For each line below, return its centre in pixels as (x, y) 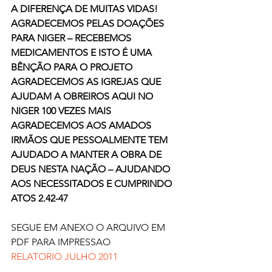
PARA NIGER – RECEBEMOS (72, 38)
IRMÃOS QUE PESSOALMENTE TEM (90, 140)
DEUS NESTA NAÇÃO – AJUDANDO (92, 169)
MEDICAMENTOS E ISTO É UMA (83, 53)
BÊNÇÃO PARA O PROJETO (72, 67)
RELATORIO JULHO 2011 (64, 257)
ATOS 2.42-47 (39, 199)
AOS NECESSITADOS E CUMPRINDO (93, 184)
